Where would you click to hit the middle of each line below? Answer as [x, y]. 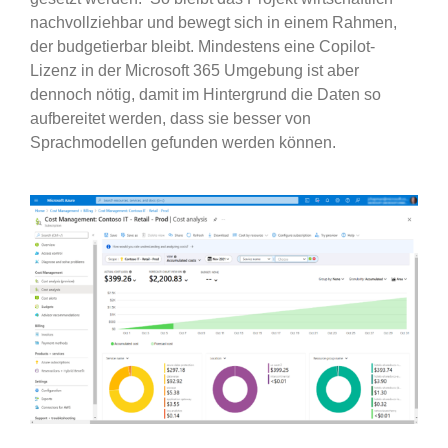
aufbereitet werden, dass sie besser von [170, 118]
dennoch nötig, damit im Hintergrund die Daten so [205, 94]
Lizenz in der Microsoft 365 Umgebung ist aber [194, 70]
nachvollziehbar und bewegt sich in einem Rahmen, [213, 22]
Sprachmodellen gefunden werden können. [182, 142]
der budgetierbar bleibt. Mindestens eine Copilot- [202, 46]
